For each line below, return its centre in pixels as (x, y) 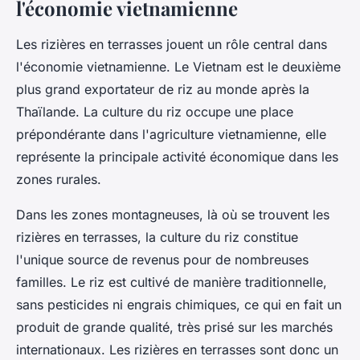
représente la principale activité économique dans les (177, 157)
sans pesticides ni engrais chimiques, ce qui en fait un (179, 305)
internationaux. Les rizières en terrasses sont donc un (177, 350)
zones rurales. (59, 180)
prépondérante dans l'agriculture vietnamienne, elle (171, 135)
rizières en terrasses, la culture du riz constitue (157, 237)
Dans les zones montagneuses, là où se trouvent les (173, 215)
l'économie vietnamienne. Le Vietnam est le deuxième (178, 67)
